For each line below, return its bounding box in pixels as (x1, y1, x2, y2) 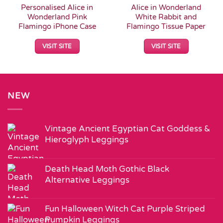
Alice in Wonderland (131, 2, 201, 12)
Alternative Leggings (45, 175, 129, 186)
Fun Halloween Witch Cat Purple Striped (45, 204, 205, 215)
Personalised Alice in (21, 2, 93, 12)
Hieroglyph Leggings (45, 134, 128, 145)
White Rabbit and (135, 12, 197, 21)
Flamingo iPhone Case (18, 21, 96, 31)
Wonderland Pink (27, 12, 87, 21)
